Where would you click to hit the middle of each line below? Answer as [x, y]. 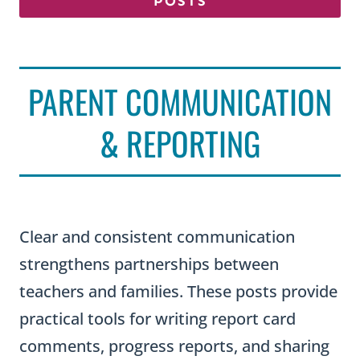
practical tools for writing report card [157, 319]
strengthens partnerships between [149, 264]
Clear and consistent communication [157, 237]
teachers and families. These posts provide [178, 292]
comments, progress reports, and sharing [174, 346]
